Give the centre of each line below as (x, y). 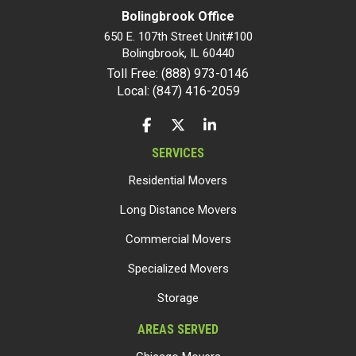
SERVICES (178, 153)
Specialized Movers (178, 269)
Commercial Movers (178, 239)
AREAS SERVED (178, 329)
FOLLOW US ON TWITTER (240, 124)
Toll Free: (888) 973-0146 (178, 74)
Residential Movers (178, 180)
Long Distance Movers (178, 210)
